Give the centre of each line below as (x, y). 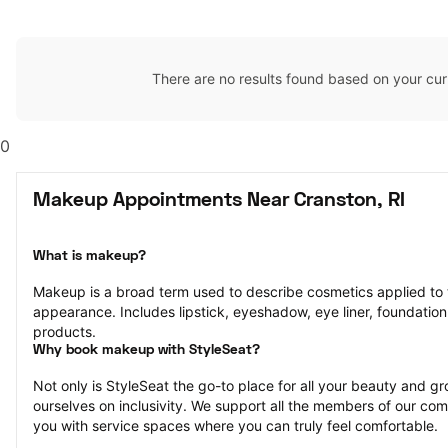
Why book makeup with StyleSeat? (146, 350)
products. (64, 331)
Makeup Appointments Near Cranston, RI (219, 201)
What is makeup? (89, 256)
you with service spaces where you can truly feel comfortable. (235, 425)
